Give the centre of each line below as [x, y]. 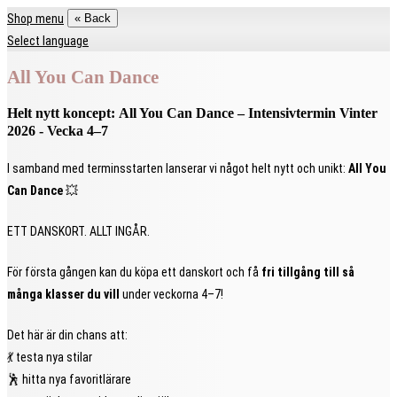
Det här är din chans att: [67, 335]
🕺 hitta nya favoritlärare [69, 379]
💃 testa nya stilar [50, 357]
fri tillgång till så [308, 272]
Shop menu [35, 18]
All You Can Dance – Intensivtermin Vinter [248, 113]
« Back [93, 18]
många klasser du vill [63, 294]
